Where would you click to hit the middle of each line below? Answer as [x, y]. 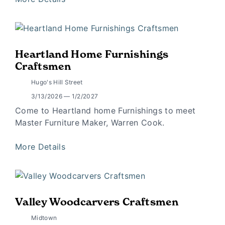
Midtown [44, 217]
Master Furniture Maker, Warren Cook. [90, 123]
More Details [42, 147]
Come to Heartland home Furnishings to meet [105, 111]
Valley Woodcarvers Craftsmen [97, 202]
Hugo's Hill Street [57, 82]
